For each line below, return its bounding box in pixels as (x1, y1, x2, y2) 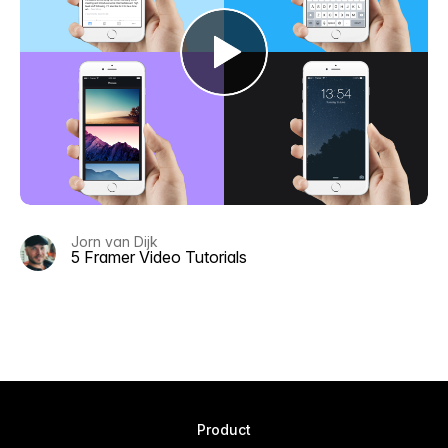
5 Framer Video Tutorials (71, 247, 247, 267)
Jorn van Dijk (71, 233, 158, 250)
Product (197, 421, 251, 438)
